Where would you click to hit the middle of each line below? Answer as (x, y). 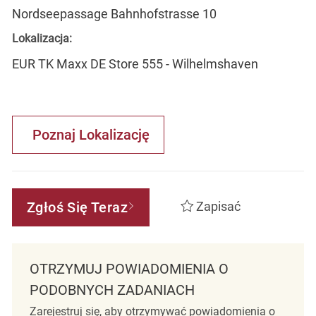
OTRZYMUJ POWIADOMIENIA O (129, 268)
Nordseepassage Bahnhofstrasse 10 (114, 13)
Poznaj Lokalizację (91, 134)
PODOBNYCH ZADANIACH (112, 290)
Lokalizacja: (42, 38)
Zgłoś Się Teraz (77, 207)
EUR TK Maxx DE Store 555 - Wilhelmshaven (135, 63)
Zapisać (219, 207)
